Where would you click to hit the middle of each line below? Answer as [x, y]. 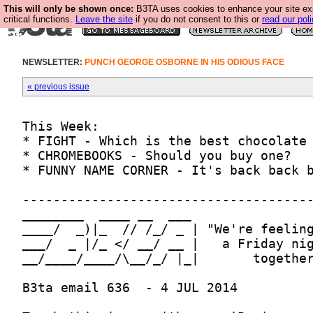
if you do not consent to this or [197, 19]
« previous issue [58, 87]
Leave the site [104, 19]
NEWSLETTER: [53, 62]
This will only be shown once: [68, 9]
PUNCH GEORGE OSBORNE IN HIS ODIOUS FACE [184, 62]
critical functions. [39, 19]
